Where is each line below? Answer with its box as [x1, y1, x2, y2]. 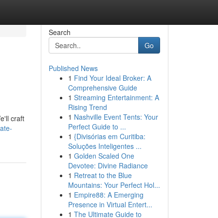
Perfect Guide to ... [68, 122, 126, 131]
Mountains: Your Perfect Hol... [68, 180, 160, 190]
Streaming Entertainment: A [73, 92, 159, 102]
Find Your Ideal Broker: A [73, 73, 151, 83]
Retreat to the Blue [73, 170, 132, 180]
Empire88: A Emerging [73, 190, 144, 200]
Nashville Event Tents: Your [73, 112, 158, 122]
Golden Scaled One [73, 151, 134, 161]
